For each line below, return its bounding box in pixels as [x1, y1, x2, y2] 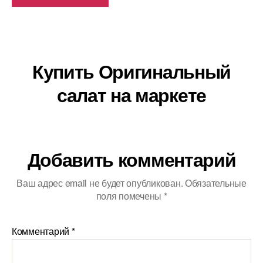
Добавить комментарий [27, 146, 236, 173]
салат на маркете [57, 81, 206, 109]
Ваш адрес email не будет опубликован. [16, 176, 183, 190]
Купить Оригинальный [32, 58, 231, 85]
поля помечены [96, 189, 164, 203]
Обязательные [184, 176, 247, 190]
